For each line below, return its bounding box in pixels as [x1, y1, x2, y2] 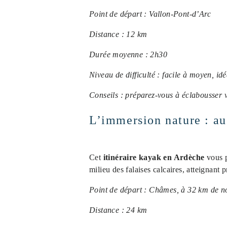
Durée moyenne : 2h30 [89, 50, 167, 59]
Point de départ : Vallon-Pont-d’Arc [89, 10, 211, 18]
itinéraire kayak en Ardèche [103, 153, 205, 162]
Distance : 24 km [89, 206, 147, 214]
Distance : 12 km [89, 30, 147, 39]
